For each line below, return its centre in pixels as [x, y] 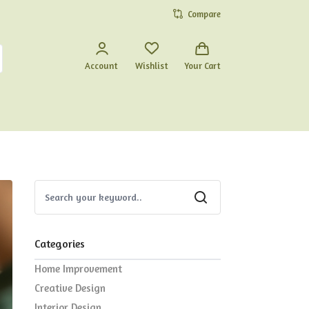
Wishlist [152, 66]
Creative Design [70, 288]
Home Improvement [78, 269]
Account [101, 66]
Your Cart [202, 66]
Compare [204, 14]
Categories [60, 243]
